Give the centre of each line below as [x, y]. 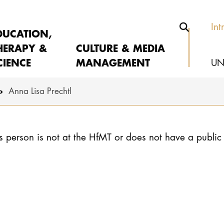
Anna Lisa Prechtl [40, 91]
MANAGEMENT [113, 62]
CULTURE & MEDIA [120, 47]
